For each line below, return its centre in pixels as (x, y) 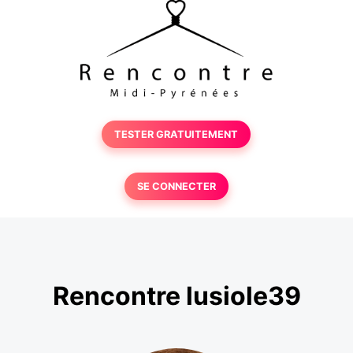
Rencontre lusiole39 (176, 296)
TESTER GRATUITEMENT (176, 134)
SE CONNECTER (176, 186)
